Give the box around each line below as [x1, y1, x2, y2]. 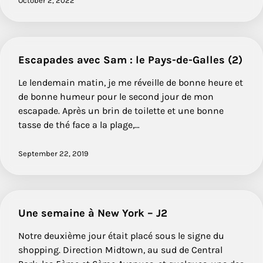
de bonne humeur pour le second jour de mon [18, 90, 214, 102]
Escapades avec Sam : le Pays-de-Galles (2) [18, 53, 242, 66]
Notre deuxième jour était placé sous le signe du [18, 230, 224, 241]
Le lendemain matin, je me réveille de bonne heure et [18, 76, 243, 88]
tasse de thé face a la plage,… [18, 119, 140, 130]
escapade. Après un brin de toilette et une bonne [18, 104, 224, 116]
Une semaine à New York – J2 [18, 206, 167, 220]
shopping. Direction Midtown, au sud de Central [18, 244, 222, 255]
